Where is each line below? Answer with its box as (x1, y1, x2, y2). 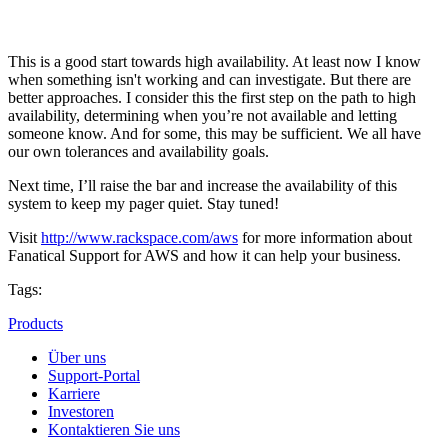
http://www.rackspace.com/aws (41, 229, 238, 247)
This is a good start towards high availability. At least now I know (8, 53, 421, 71)
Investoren (48, 403, 114, 421)
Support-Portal (48, 367, 140, 385)
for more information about (238, 229, 412, 247)
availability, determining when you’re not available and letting (8, 107, 397, 125)
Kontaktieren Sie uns (48, 421, 180, 439)
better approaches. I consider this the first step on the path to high (8, 89, 416, 107)
